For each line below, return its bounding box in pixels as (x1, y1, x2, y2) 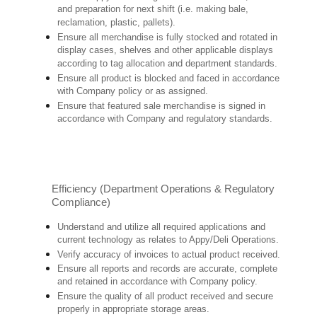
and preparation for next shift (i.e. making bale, (57, 4, 249, 16)
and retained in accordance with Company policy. (57, 276, 258, 289)
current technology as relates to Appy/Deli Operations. (57, 234, 279, 247)
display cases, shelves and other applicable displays (57, 45, 274, 57)
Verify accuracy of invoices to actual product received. (57, 249, 281, 260)
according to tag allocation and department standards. (57, 58, 278, 71)
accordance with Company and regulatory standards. (57, 113, 273, 126)
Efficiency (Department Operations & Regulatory (52, 183, 275, 195)
